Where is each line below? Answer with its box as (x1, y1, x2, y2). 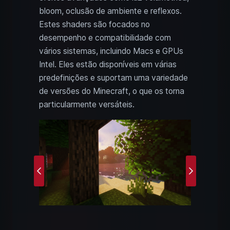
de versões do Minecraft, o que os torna (39, 86, 184, 97)
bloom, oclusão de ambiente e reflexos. (39, 6, 182, 16)
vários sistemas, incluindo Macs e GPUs (39, 46, 183, 56)
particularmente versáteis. (39, 100, 135, 110)
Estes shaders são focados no (39, 20, 150, 30)
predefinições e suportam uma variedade (39, 73, 188, 83)
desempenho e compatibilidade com (39, 33, 171, 43)
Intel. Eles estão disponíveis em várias (39, 60, 177, 70)
